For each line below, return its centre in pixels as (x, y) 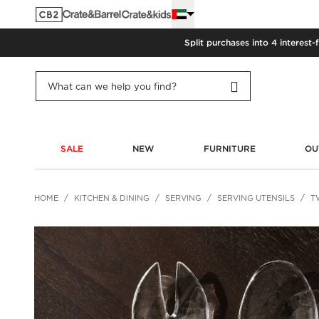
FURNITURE (229, 148)
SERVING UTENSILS (256, 198)
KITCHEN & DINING (112, 198)
